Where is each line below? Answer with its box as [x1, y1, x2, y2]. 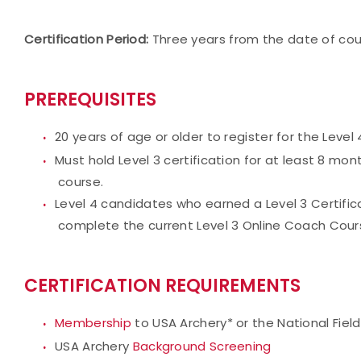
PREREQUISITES [24, 87, 156, 112]
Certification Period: [24, 31, 149, 48]
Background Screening [132, 338, 272, 355]
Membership [55, 314, 132, 331]
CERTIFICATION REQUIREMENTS [24, 273, 301, 298]
